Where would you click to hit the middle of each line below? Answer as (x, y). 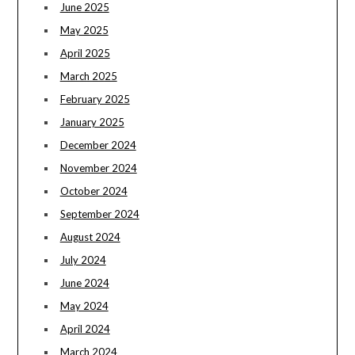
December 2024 (98, 145)
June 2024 (84, 283)
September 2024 (99, 214)
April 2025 (85, 53)
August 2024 (90, 237)
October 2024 (94, 191)
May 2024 (84, 306)
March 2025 (88, 76)
